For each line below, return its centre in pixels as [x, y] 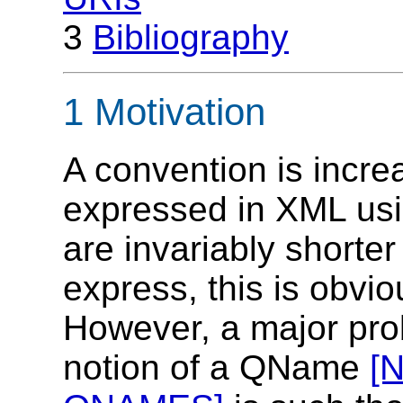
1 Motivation [164, 112]
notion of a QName [216, 368]
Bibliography [191, 38]
